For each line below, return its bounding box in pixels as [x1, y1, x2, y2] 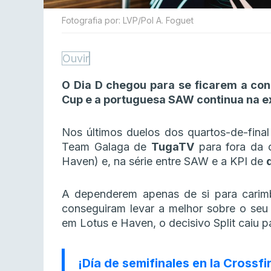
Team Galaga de [62, 140, 152, 154]
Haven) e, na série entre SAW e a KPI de [62, 155, 266, 168]
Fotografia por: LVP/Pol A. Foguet [62, 15, 194, 26]
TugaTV [151, 140, 195, 154]
